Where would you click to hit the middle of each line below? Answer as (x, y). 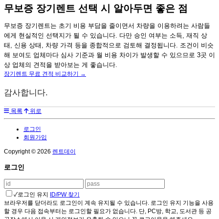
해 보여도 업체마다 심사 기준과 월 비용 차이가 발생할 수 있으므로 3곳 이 (109, 55)
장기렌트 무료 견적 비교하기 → (45, 74)
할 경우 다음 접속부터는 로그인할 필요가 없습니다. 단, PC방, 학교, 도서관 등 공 (108, 211)
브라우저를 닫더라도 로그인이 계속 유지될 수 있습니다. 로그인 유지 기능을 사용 (109, 203)
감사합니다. (26, 93)
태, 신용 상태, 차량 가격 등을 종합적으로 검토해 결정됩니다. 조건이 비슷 (109, 45)
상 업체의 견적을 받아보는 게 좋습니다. (61, 65)
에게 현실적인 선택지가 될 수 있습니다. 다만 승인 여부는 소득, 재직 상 (106, 36)
